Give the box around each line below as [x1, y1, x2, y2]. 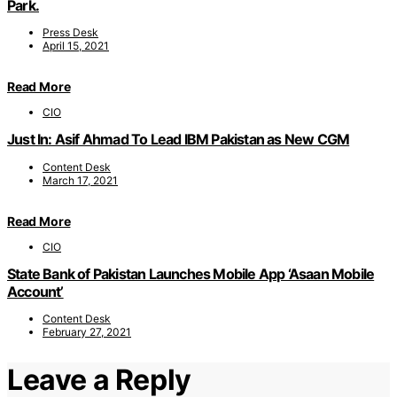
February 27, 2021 [43, 325, 131, 339]
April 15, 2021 [43, 38, 109, 52]
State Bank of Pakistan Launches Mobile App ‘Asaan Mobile [7, 264, 375, 283]
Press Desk [43, 25, 98, 39]
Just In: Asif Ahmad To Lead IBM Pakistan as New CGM [7, 130, 350, 149]
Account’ [7, 282, 64, 300]
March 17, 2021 [43, 173, 118, 187]
